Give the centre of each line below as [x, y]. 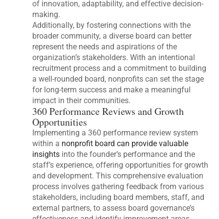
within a [47, 143]
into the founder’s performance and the [128, 154]
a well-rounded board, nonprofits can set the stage [118, 79]
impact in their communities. [82, 100]
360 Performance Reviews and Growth [108, 111]
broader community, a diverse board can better [112, 36]
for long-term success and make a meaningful [112, 89]
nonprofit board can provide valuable [125, 143]
